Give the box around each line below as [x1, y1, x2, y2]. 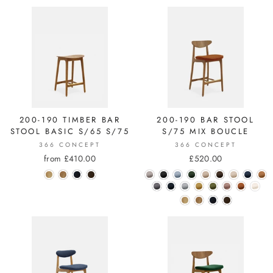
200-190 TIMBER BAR [19, 114, 121, 126]
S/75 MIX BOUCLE [162, 126, 249, 137]
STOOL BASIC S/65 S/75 [10, 126, 130, 137]
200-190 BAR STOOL [157, 114, 255, 126]
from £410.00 [43, 152, 96, 165]
